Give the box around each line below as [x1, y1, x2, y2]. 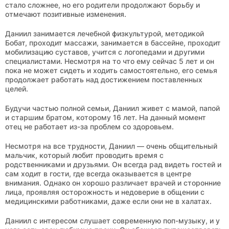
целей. [5, 84, 28, 93]
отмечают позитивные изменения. [5, 9, 126, 18]
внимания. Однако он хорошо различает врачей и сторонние [5, 178, 221, 187]
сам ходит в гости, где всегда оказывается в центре [5, 169, 191, 178]
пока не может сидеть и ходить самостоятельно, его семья [5, 65, 217, 75]
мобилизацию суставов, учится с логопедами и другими [5, 47, 204, 56]
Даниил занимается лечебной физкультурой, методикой [5, 29, 204, 38]
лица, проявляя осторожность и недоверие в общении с [5, 187, 204, 196]
